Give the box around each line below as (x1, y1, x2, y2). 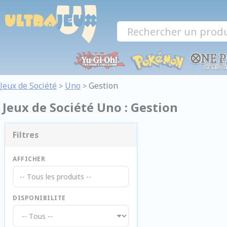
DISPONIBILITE (13, 194, 66, 202)
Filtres (13, 129, 39, 140)
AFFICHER (13, 155, 45, 163)
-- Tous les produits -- (20, 172, 91, 181)
